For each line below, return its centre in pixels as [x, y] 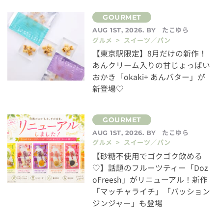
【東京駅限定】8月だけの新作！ [150, 54]
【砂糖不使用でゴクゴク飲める [148, 156]
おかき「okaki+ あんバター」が [149, 77]
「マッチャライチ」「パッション [151, 191]
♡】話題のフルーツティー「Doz [150, 167]
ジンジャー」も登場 [128, 203]
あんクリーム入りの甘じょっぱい [151, 65]
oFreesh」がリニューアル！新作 [150, 179]
